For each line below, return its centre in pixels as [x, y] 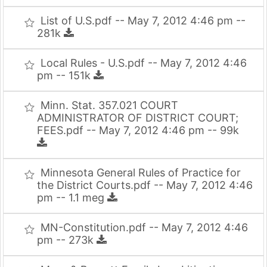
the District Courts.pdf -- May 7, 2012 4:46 [145, 185]
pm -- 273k [67, 240]
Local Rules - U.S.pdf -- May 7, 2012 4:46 [144, 63]
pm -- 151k [65, 75]
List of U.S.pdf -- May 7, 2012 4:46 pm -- [143, 21]
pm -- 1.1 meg [72, 198]
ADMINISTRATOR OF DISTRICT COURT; [138, 118]
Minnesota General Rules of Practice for [141, 173]
